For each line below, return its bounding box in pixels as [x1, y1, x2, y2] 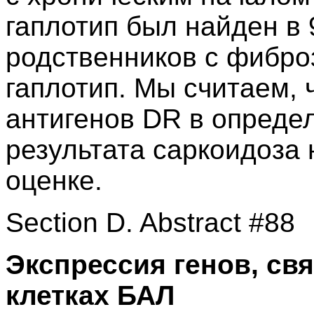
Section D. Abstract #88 [6, 207, 295, 238]
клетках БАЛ [6, 280, 175, 310]
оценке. [6, 165, 102, 196]
